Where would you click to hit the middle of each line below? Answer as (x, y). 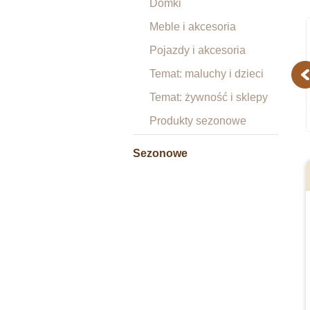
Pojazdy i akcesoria (198, 50)
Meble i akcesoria (193, 27)
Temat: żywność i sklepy (209, 97)
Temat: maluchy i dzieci (207, 74)
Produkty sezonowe (198, 121)
